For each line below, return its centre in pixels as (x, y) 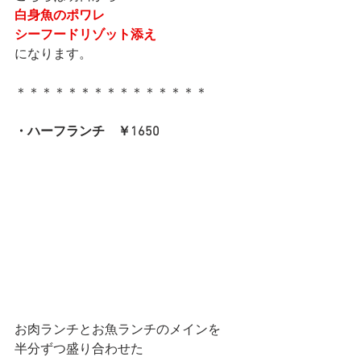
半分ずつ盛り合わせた (79, 349)
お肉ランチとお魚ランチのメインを (118, 330)
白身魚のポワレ (60, 16)
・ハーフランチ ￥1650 (87, 132)
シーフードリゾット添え (85, 35)
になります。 (53, 54)
